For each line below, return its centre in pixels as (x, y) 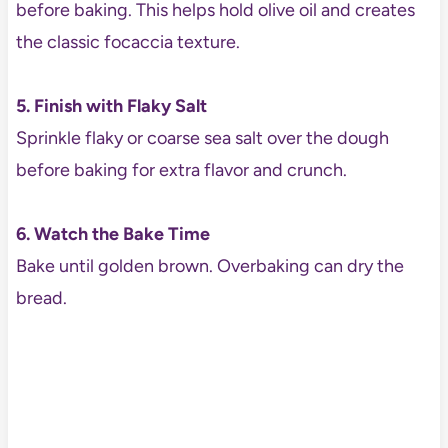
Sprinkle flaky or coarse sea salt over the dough (202, 137)
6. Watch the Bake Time (112, 233)
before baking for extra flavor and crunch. (181, 169)
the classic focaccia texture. (127, 41)
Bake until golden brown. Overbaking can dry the (209, 265)
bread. (41, 297)
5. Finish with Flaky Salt (111, 105)
